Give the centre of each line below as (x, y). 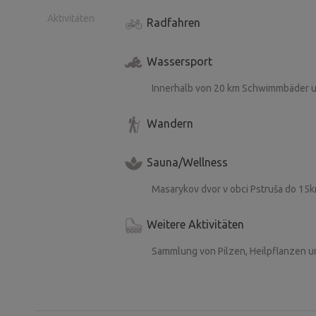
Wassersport (180, 62)
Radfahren (174, 23)
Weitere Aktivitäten (195, 225)
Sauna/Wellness (187, 163)
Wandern (170, 124)
